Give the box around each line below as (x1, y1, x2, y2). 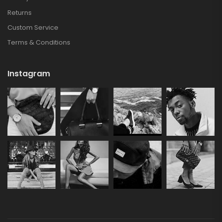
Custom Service (7, 23, 58, 33)
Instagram (7, 68, 50, 80)
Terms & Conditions (7, 38, 70, 48)
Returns (7, 8, 32, 18)
